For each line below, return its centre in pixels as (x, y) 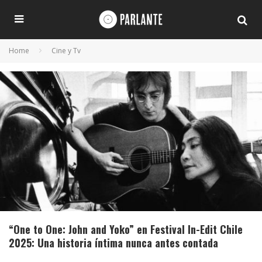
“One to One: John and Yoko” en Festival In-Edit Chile (126, 229)
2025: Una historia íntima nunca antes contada (113, 242)
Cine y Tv (66, 51)
